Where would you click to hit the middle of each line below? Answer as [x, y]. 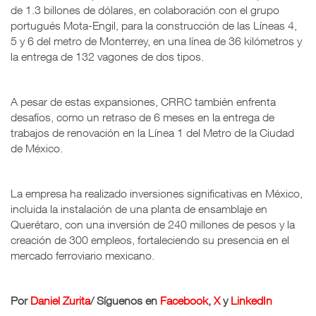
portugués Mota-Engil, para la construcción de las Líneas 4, [154, 25]
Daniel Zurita [60, 300]
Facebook [184, 300]
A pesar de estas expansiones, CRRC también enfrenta [143, 101]
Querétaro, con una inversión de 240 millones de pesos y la [153, 224]
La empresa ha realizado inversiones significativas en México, [157, 193]
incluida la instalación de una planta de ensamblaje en [139, 208]
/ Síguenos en [125, 300]
